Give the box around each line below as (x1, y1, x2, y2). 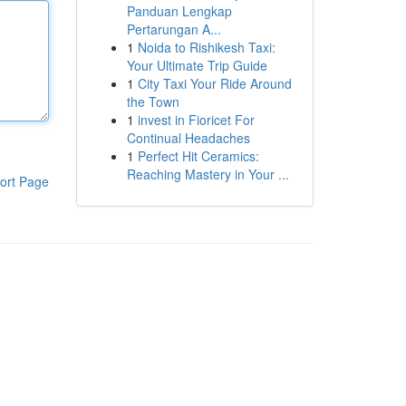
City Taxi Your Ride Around (137, 74, 292, 92)
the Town (126, 92, 179, 111)
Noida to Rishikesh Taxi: (137, 38, 275, 56)
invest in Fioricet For (137, 111, 255, 129)
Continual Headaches (126, 129, 250, 147)
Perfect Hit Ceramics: (137, 147, 259, 165)
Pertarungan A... (126, 20, 221, 38)
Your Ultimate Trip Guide (126, 56, 267, 74)
